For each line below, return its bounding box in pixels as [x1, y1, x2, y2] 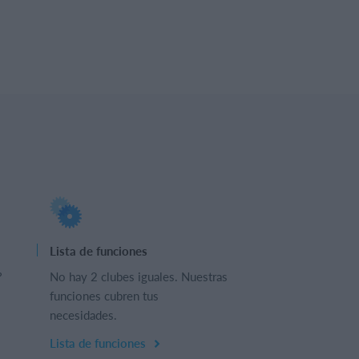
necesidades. [50, 306, 117, 323]
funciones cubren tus [50, 287, 159, 304]
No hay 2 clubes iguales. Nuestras [50, 268, 228, 284]
